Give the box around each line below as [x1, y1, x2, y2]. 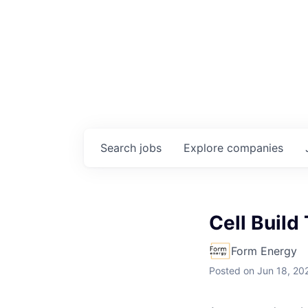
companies [227, 141, 283, 155]
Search [100, 141, 140, 155]
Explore [184, 141, 227, 155]
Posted [209, 265, 241, 276]
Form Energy [231, 244, 297, 258]
